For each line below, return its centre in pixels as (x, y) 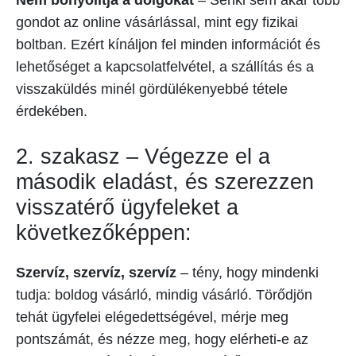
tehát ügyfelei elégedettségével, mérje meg (152, 317)
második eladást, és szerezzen (165, 182)
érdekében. (52, 112)
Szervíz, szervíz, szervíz (96, 273)
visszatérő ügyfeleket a (127, 208)
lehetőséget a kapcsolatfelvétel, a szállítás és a (165, 67)
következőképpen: (104, 233)
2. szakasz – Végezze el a (143, 157)
